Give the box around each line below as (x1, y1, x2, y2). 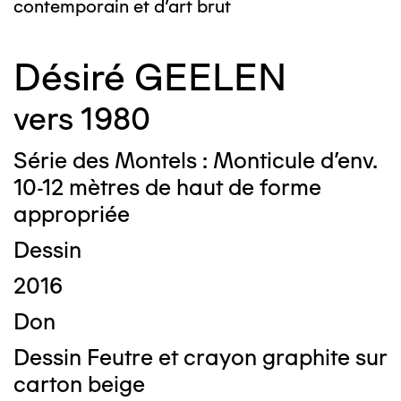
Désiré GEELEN (13, 55, 286, 100)
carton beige (13, 371, 145, 397)
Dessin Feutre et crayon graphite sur (13, 344, 387, 371)
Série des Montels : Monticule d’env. (13, 147, 377, 174)
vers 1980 (13, 100, 150, 138)
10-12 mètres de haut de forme (13, 174, 321, 200)
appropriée (13, 200, 130, 227)
